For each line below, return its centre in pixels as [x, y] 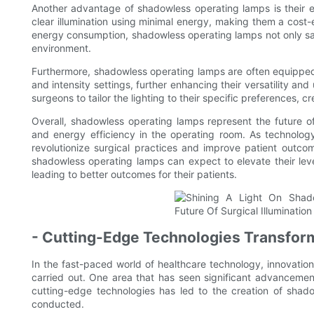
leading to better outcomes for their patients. [134, 175]
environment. [61, 48]
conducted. [58, 304]
